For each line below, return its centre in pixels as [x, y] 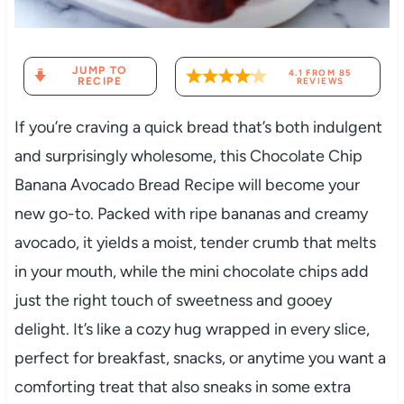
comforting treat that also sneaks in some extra [182, 386]
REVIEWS [320, 80]
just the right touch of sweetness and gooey [173, 300]
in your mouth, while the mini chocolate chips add [191, 271]
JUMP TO [99, 71]
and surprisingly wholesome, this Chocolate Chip [188, 156]
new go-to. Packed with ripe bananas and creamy [191, 213]
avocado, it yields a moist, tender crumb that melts [195, 242]
